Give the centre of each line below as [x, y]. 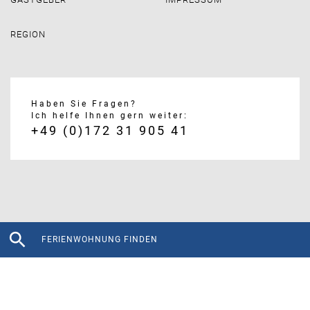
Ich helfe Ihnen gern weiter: [110, 115]
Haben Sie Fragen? [84, 103]
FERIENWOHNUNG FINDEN [100, 239]
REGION [28, 34]
